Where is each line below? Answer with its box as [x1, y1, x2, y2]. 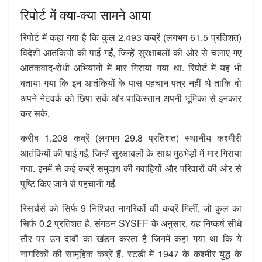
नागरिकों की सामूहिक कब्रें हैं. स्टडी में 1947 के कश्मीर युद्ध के [20, 246, 242, 260]
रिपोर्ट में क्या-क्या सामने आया [20, 5, 151, 23]
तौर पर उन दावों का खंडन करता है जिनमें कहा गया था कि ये [20, 231, 242, 245]
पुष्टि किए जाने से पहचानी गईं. [20, 176, 117, 190]
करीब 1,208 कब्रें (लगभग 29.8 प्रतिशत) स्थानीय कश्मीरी [20, 130, 242, 144]
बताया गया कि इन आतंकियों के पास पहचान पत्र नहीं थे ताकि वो [20, 75, 242, 89]
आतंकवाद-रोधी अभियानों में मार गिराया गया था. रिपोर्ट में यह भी [20, 60, 242, 74]
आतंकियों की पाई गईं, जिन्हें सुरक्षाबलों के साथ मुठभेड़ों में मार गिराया [20, 146, 242, 160]
